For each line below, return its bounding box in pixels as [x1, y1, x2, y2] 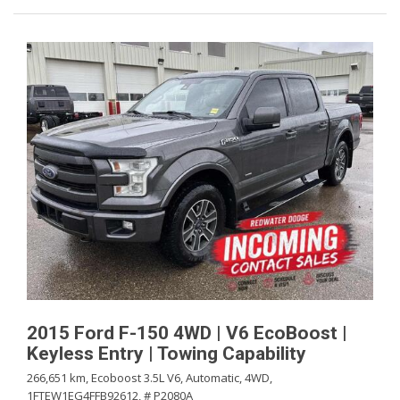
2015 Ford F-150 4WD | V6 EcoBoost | [27, 322, 347, 344]
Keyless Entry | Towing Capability [27, 343, 306, 364]
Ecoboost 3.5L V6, [91, 370, 183, 386]
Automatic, [186, 370, 242, 386]
